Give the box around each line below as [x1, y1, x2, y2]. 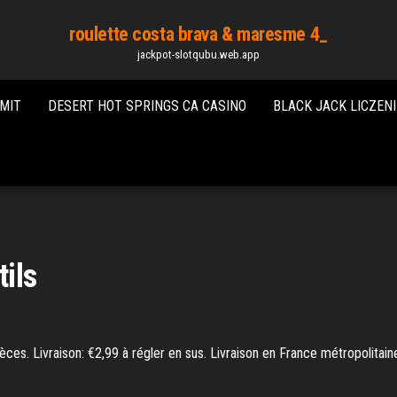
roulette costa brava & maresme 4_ [69, 23, 328, 45]
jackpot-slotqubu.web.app [136, 48, 260, 61]
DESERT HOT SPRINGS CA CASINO [48, 97, 246, 114]
